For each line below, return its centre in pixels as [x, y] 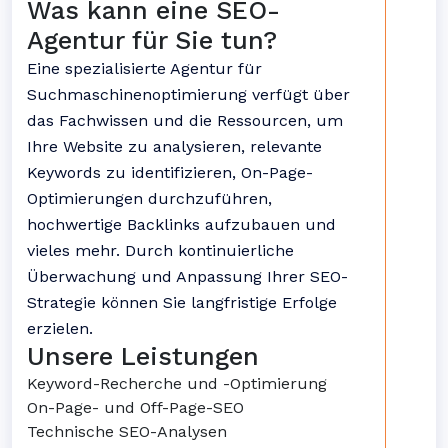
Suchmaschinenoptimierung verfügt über [188, 94]
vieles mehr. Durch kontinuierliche [160, 250]
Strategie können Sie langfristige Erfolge [182, 302]
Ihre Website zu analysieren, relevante [174, 146]
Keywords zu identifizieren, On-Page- [170, 172]
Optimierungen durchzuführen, [149, 198]
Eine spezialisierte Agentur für [144, 68]
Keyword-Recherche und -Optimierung [177, 383]
